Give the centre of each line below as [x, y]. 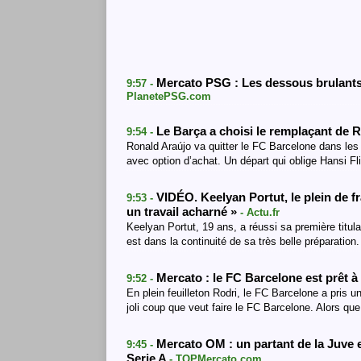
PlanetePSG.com [169, 96]
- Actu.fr [260, 212]
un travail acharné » [183, 212]
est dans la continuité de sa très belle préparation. [243, 241]
